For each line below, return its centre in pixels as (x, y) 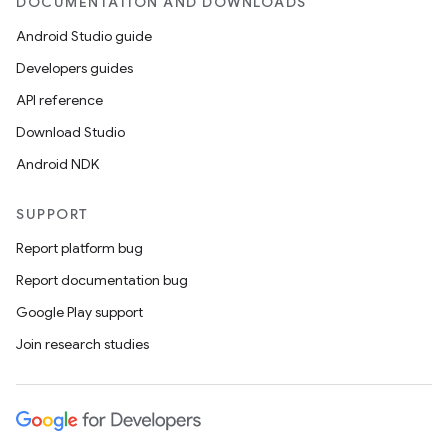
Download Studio (70, 132)
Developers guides (74, 68)
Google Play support (79, 312)
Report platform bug (79, 248)
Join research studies (82, 344)
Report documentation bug (102, 280)
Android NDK (57, 164)
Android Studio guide (84, 36)
